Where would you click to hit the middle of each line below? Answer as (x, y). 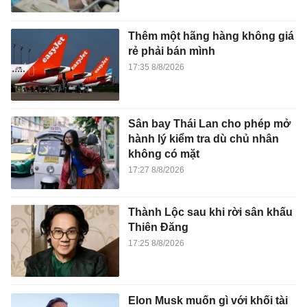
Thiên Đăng (158, 227)
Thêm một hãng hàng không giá (211, 36)
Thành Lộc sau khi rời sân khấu (210, 212)
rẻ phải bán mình (171, 51)
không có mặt (163, 154)
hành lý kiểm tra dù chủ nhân (203, 139)
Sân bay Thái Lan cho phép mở (209, 124)
